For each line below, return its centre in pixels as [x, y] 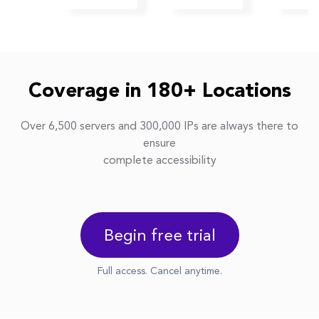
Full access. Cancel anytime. [159, 272]
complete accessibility [159, 161]
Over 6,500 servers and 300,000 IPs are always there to [159, 127]
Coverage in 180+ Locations [159, 92]
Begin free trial [159, 237]
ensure [159, 144]
